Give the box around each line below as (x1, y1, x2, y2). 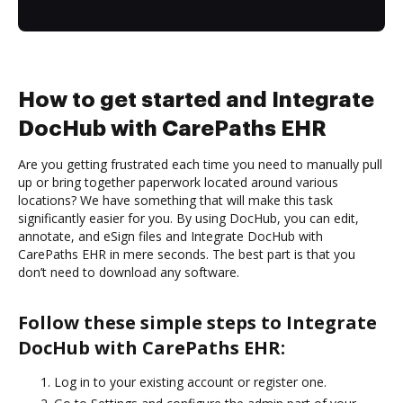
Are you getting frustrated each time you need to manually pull (18, 155, 382, 173)
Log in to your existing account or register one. (54, 372, 327, 390)
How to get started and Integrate (18, 88, 374, 111)
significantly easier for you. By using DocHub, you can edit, (18, 209, 359, 227)
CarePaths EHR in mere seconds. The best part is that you (18, 245, 355, 263)
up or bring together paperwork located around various (18, 173, 338, 191)
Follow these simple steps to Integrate (18, 309, 377, 335)
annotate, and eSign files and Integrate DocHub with (18, 227, 323, 245)
